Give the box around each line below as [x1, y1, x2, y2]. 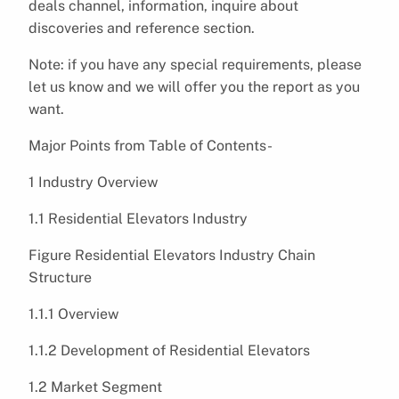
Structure [28, 268, 92, 286]
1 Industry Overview [28, 173, 158, 191]
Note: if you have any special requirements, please [28, 55, 362, 73]
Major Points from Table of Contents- [28, 136, 273, 154]
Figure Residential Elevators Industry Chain [28, 246, 315, 264]
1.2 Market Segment [28, 378, 162, 395]
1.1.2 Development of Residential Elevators [28, 341, 310, 359]
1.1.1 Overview [28, 305, 118, 322]
